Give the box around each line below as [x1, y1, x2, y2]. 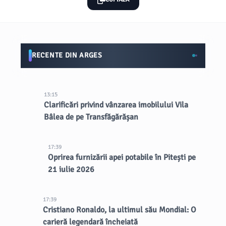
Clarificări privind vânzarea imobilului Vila [43, 100, 188, 110]
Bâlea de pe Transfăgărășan [43, 112, 138, 122]
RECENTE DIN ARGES [32, 51, 102, 60]
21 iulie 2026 [47, 164, 94, 175]
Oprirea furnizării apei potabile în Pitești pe [47, 152, 196, 162]
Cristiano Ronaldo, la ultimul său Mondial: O [43, 205, 197, 215]
